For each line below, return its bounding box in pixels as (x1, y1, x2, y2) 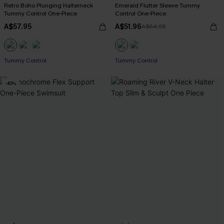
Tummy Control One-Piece (4, 9, 77, 17)
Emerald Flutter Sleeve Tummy (115, 1, 200, 9)
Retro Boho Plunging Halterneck (4, 1, 93, 9)
